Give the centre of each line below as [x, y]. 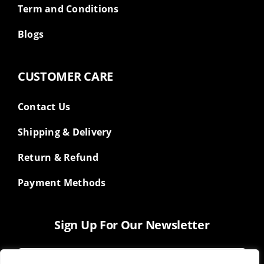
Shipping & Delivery [65, 132]
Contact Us [44, 107]
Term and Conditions [68, 9]
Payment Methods [62, 183]
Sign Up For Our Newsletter [132, 225]
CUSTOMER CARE [65, 77]
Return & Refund [58, 158]
